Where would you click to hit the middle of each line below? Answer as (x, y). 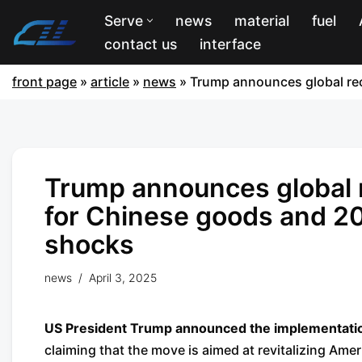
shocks (89, 244)
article (110, 82)
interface (230, 44)
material (262, 21)
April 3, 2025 (123, 278)
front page (44, 82)
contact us (141, 44)
